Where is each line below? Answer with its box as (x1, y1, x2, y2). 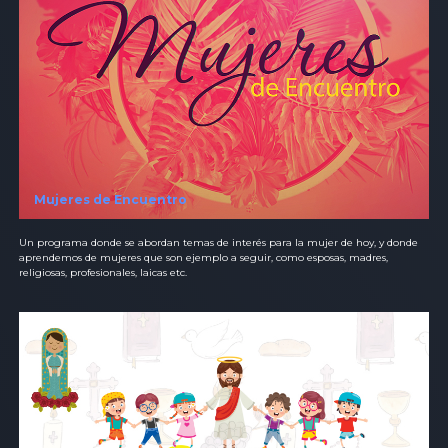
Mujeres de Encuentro (34, 191, 187, 207)
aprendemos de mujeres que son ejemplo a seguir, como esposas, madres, (19, 250, 388, 264)
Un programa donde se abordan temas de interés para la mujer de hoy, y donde (19, 235, 418, 249)
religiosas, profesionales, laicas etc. (19, 265, 187, 279)
